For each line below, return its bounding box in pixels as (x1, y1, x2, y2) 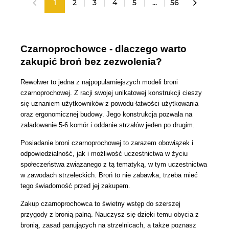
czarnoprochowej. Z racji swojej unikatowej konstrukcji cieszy (20, 88, 202, 97)
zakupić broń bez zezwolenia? (20, 56, 162, 67)
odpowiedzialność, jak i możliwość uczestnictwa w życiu (20, 149, 188, 157)
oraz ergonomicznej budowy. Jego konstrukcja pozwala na (20, 110, 192, 118)
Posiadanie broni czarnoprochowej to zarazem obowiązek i (20, 139, 193, 147)
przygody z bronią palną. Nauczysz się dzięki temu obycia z (20, 210, 199, 218)
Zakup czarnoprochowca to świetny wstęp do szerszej (20, 199, 180, 208)
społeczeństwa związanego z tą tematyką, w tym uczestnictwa (20, 160, 207, 168)
